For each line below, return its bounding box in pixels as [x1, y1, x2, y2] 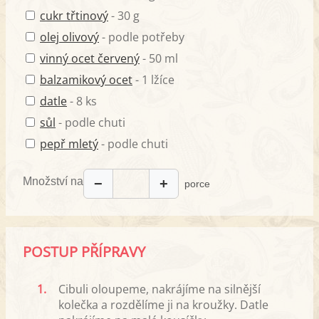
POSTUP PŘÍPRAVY [23, 241, 145, 261]
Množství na [23, 175, 83, 188]
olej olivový [40, 28, 99, 45]
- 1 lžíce [132, 71, 174, 88]
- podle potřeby [99, 28, 184, 45]
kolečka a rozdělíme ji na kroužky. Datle [58, 296, 268, 313]
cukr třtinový [40, 7, 108, 23]
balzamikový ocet [40, 71, 132, 88]
